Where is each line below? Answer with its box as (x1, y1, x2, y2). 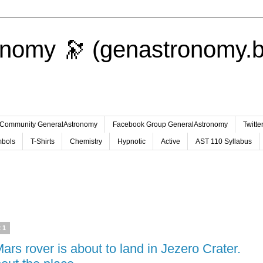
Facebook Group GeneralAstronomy (112, 120, 228, 129)
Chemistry (69, 137, 102, 146)
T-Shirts (30, 137, 55, 146)
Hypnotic (117, 137, 146, 146)
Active (160, 137, 180, 146)
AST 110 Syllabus (195, 137, 252, 146)
